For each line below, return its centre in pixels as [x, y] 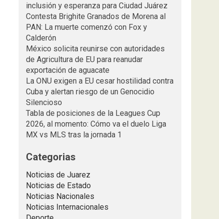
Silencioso [44, 102]
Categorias [51, 157]
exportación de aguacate [67, 70]
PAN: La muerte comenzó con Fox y [86, 27]
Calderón [41, 38]
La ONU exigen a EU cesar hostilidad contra [99, 81]
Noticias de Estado [58, 186]
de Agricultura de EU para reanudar [84, 59]
